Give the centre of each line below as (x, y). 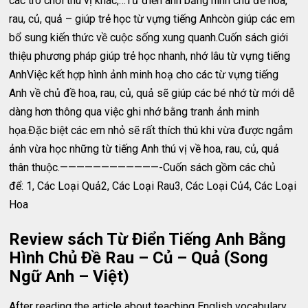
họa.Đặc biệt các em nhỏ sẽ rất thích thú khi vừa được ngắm (151, 130)
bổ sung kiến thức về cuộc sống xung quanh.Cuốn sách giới (149, 37)
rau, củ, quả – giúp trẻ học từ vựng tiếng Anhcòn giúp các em (152, 19)
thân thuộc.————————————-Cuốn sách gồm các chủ (143, 167)
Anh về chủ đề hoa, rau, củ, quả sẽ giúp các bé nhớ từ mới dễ (152, 93)
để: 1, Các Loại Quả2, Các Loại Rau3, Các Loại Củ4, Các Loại (153, 186)
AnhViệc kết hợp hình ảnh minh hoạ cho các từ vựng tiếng (144, 75)
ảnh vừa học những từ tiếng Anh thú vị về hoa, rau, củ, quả (144, 149)
